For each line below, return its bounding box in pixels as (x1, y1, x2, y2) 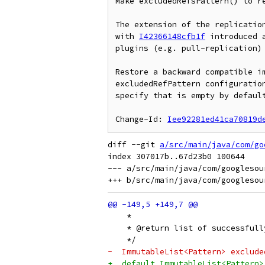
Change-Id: (115, 114, 167, 124)
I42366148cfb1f (139, 31, 205, 41)
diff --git (108, 140, 160, 150)
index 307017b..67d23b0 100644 (108, 151, 245, 161)
